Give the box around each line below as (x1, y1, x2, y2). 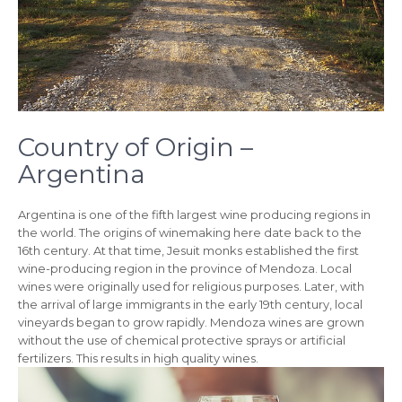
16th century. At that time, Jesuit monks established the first (18, 243, 359, 258)
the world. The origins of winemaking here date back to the (18, 225, 362, 240)
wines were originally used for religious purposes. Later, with (18, 279, 364, 294)
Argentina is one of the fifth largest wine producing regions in (18, 207, 371, 223)
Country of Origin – (18, 132, 253, 163)
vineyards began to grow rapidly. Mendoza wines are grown (18, 315, 364, 330)
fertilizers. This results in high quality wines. (18, 351, 258, 366)
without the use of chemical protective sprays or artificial (18, 333, 345, 348)
